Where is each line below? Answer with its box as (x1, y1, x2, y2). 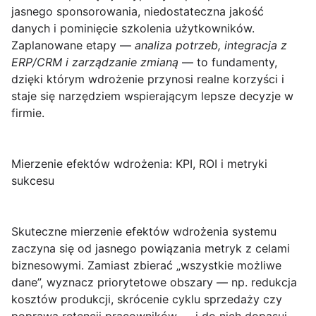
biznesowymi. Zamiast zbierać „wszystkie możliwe (11, 258, 281, 273)
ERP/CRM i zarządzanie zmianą (11, 55, 178, 70)
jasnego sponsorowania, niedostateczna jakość (11, 4, 264, 19)
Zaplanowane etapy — (11, 38, 135, 53)
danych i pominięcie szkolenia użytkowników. (11, 21, 255, 36)
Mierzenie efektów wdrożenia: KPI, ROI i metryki (11, 157, 267, 171)
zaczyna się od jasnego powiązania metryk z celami (11, 241, 290, 256)
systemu (229, 224, 276, 239)
